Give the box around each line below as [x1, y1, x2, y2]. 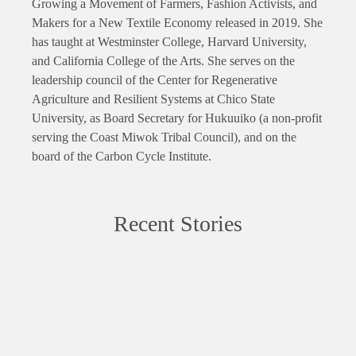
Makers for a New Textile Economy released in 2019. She [32, 16, 323, 30]
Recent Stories [114, 211, 242, 237]
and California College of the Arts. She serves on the [32, 54, 295, 68]
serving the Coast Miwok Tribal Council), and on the [32, 130, 296, 145]
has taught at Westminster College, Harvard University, [32, 35, 307, 49]
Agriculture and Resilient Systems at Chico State [32, 92, 275, 106]
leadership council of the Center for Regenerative [32, 73, 277, 87]
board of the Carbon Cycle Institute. [32, 149, 211, 164]
